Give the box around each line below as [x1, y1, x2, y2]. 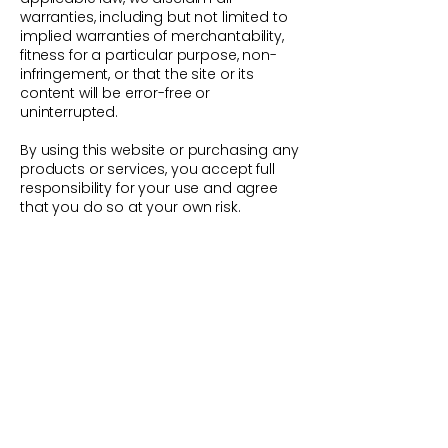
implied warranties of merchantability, [20, 25, 284, 46]
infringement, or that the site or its [20, 63, 254, 84]
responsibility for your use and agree [20, 177, 278, 198]
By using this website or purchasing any [20, 139, 299, 160]
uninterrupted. [20, 101, 119, 122]
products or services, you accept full [20, 158, 275, 179]
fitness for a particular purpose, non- [20, 44, 277, 65]
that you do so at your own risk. [20, 196, 241, 217]
